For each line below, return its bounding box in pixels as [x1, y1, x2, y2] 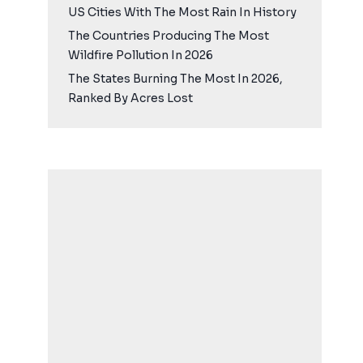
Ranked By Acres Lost [68, 91, 194, 105]
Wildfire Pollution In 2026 [68, 48, 214, 62]
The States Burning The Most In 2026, [68, 71, 284, 86]
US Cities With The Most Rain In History [68, 5, 297, 19]
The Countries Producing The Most [68, 28, 270, 43]
